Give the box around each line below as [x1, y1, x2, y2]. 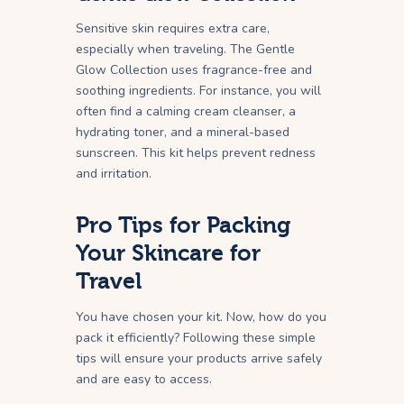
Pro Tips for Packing [76, 212, 290, 239]
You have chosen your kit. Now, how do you [76, 308, 326, 326]
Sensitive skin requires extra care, [76, 20, 270, 38]
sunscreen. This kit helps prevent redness [76, 144, 316, 162]
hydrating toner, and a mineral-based [76, 124, 289, 142]
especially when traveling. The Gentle [76, 41, 295, 59]
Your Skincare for [76, 240, 261, 267]
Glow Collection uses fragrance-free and [76, 61, 312, 79]
